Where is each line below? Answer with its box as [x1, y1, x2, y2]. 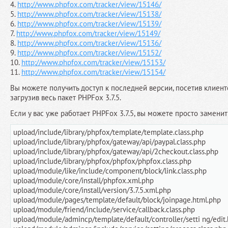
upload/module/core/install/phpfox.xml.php [13, 176, 154, 186]
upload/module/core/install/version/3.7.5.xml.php [13, 185, 171, 195]
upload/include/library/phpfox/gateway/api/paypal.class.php [13, 137, 206, 147]
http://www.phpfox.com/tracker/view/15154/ [21, 67, 165, 77]
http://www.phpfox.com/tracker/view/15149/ [16, 28, 160, 39]
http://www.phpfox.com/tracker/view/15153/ [21, 58, 165, 68]
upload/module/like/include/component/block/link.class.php [13, 166, 207, 176]
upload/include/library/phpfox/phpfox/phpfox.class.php [13, 156, 191, 166]
